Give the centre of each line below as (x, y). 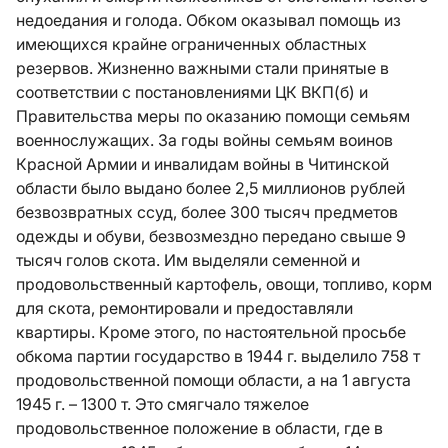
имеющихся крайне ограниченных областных (191, 44)
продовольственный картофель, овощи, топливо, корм (224, 284)
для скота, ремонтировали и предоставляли (184, 308)
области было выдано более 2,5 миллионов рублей (210, 188)
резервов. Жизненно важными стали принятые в (202, 68)
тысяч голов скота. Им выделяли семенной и (188, 260)
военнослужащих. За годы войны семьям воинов (204, 140)
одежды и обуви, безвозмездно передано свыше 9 (211, 236)
